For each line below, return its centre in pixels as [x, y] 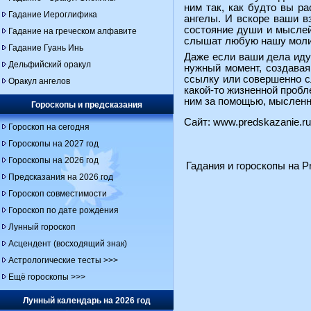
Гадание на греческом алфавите [73, 31]
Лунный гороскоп [42, 227]
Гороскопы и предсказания [87, 105]
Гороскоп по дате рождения [64, 210]
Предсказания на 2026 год [61, 177]
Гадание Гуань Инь [46, 48]
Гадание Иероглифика [53, 15]
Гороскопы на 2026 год [53, 160]
